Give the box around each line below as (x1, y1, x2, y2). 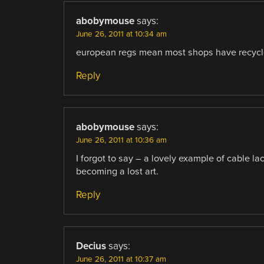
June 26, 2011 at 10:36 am (75, 135, 167, 145)
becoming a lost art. (75, 165, 159, 177)
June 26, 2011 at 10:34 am (75, 29, 167, 39)
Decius (75, 239, 106, 252)
